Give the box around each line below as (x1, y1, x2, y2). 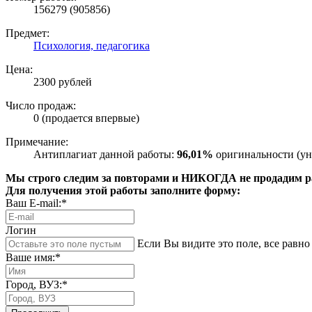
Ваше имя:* (6, 251, 61, 264)
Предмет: (6, 27, 49, 40)
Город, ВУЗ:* (6, 279, 68, 291)
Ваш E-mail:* (6, 197, 67, 210)
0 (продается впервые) (33, 112, 139, 125)
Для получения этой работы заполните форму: (6, 185, 240, 197)
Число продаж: (6, 100, 76, 112)
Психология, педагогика (33, 40, 150, 52)
